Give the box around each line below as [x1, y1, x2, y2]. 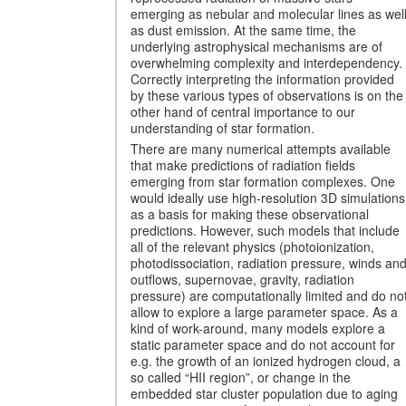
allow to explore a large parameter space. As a [130, 302, 398, 321]
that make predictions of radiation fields [130, 155, 355, 174]
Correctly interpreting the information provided [130, 69, 394, 88]
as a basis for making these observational [130, 204, 369, 223]
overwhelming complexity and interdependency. [130, 53, 402, 72]
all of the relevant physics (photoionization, [130, 237, 374, 256]
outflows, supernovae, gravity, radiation [130, 269, 354, 288]
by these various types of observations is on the [130, 85, 403, 104]
